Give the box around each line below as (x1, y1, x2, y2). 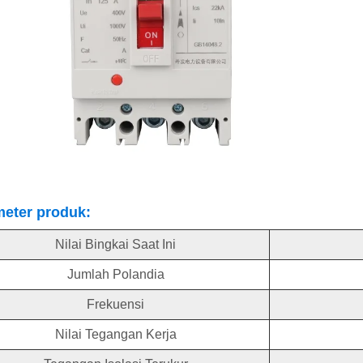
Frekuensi (87, 297, 144, 312)
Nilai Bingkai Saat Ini (55, 237, 176, 252)
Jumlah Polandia (66, 267, 164, 282)
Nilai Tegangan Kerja (54, 327, 177, 342)
